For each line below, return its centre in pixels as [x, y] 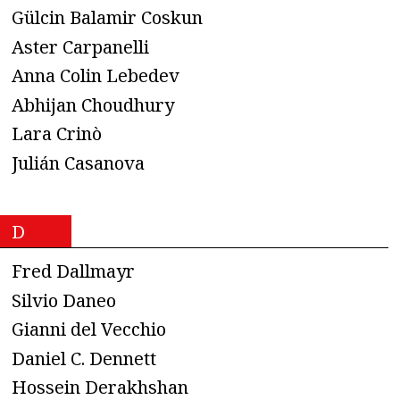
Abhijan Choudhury [93, 104]
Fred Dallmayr [73, 271]
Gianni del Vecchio [89, 329]
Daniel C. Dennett [84, 358]
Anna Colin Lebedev [96, 76]
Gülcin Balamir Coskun [107, 18]
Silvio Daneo [64, 300]
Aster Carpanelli [80, 46]
